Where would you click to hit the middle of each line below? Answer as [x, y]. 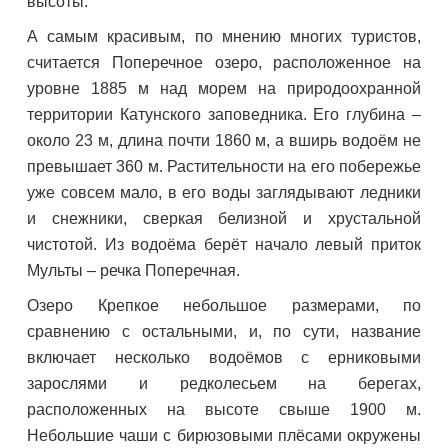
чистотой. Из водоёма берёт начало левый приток [224, 244]
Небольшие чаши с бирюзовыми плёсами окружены [224, 435]
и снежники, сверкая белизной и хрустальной [224, 218]
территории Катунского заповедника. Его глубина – [224, 114]
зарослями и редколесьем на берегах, [224, 383]
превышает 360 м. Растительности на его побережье [224, 166]
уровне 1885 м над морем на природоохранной [224, 88]
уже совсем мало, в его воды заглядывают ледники [224, 192]
